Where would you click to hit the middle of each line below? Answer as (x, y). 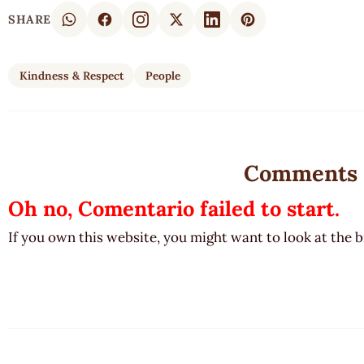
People (162, 76)
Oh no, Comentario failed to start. (174, 209)
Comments (301, 173)
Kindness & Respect (71, 76)
